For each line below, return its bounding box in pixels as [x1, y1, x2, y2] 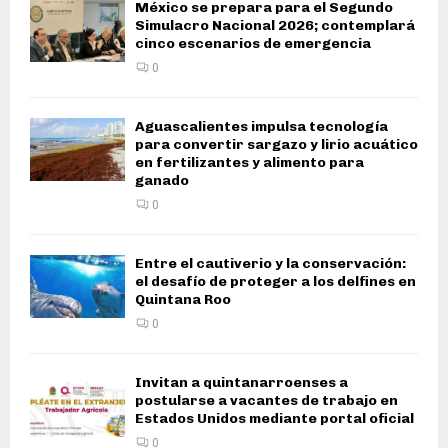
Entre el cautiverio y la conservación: [135, 255, 406, 272]
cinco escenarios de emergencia [135, 35, 371, 52]
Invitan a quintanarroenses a [135, 374, 348, 391]
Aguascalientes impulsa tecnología [135, 118, 388, 135]
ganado [135, 172, 189, 189]
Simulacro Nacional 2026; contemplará [135, 17, 415, 34]
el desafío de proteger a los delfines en [135, 273, 416, 290]
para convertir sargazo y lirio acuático [135, 136, 418, 153]
